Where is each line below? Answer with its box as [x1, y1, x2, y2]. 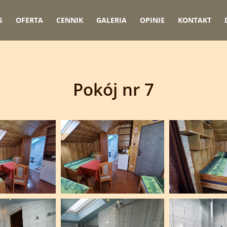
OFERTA [15, 15, 43, 25]
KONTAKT [177, 15, 211, 25]
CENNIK [56, 15, 83, 25]
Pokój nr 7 [73, 78, 154, 101]
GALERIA [96, 15, 127, 25]
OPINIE [139, 15, 165, 25]
